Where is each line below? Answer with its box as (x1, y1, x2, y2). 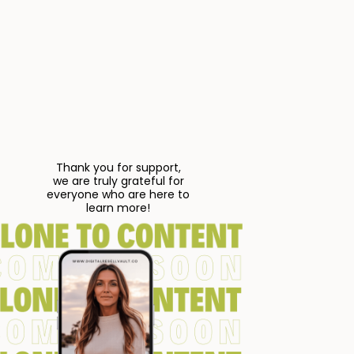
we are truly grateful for (52, 173, 184, 190)
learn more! (86, 200, 150, 217)
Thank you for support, (55, 160, 181, 176)
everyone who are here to (47, 186, 190, 203)
